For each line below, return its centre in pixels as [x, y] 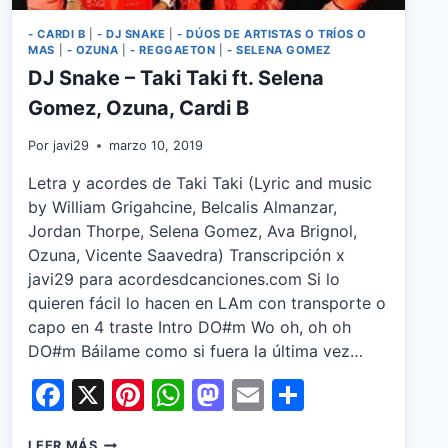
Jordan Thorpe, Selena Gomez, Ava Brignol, [193, 231]
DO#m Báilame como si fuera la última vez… [196, 351]
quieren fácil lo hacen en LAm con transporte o [207, 303]
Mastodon [300, 395]
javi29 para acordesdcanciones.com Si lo [184, 279]
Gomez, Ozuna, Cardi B [139, 108]
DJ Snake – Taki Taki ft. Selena [176, 78]
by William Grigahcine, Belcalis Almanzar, [183, 207]
